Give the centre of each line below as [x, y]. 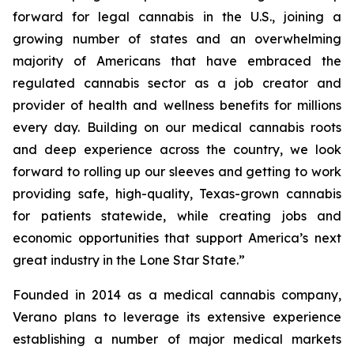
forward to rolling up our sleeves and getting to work [177, 171]
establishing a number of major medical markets [177, 339]
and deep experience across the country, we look [177, 149]
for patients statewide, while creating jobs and [177, 216]
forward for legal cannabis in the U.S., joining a [177, 17]
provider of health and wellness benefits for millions [177, 105]
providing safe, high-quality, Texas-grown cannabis [177, 194]
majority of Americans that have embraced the [177, 61]
